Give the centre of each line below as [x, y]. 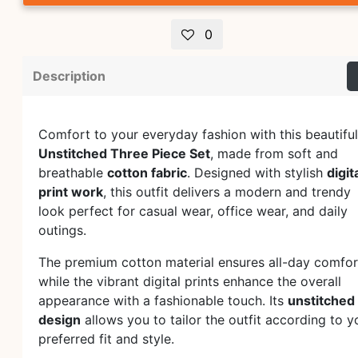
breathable [73, 173]
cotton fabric [147, 173]
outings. [62, 230]
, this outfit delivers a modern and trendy [227, 192]
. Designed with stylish [257, 173]
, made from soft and [274, 153]
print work [71, 192]
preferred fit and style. [106, 339]
